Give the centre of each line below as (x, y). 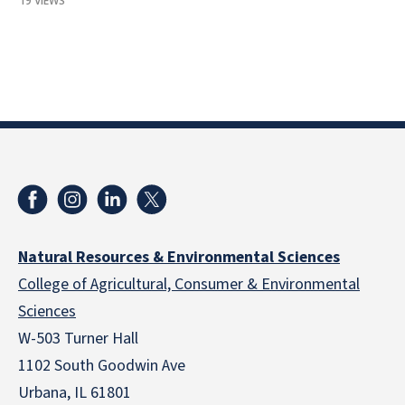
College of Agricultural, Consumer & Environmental (189, 284)
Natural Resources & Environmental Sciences (179, 257)
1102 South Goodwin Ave (102, 366)
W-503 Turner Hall (78, 339)
